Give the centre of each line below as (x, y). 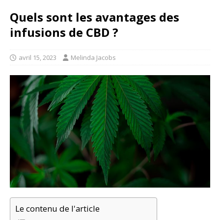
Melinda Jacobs (93, 57)
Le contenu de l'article (57, 209)
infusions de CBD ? (64, 32)
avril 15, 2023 (38, 57)
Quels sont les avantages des (95, 17)
